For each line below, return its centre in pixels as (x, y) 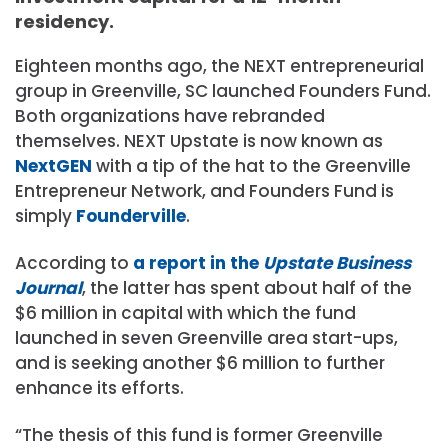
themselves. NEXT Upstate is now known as (199, 140)
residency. (64, 21)
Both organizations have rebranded (170, 115)
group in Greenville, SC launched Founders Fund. (223, 90)
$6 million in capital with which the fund (185, 313)
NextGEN (53, 165)
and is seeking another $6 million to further (200, 363)
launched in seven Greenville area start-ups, (206, 338)
